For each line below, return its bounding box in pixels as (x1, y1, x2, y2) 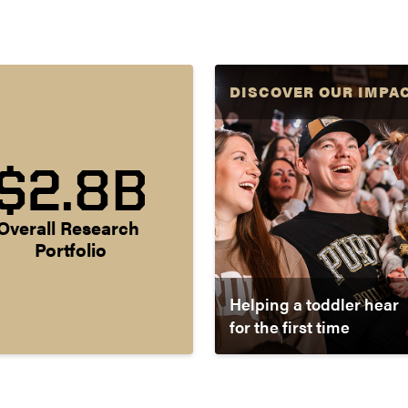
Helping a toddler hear (229, 292, 399, 316)
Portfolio (34, 236, 107, 263)
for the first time (229, 315, 350, 339)
